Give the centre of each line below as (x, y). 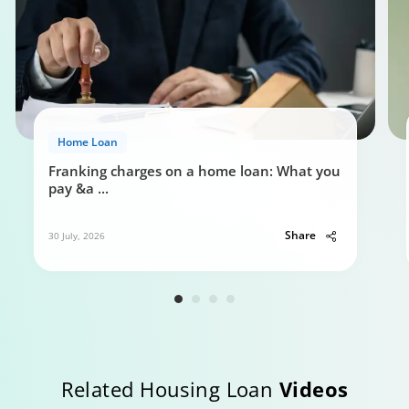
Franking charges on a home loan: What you (194, 171)
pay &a (71, 188)
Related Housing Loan (170, 389)
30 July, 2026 (77, 236)
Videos (314, 389)
